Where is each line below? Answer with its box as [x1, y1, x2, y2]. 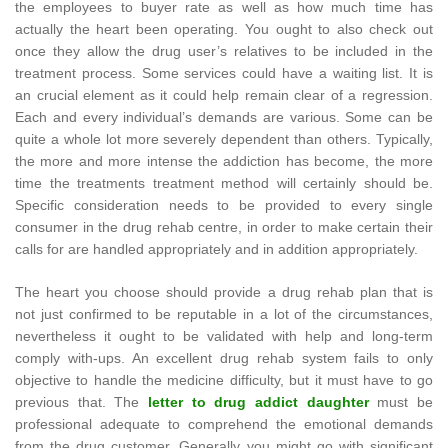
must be [368, 394, 434, 411]
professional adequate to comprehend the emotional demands [15, 416, 433, 433]
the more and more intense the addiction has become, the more [15, 153, 433, 170]
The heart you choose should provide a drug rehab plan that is [15, 284, 433, 301]
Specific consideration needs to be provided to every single [15, 197, 433, 214]
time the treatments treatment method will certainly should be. [15, 175, 433, 192]
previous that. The [15, 394, 140, 411]
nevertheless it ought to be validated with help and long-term [15, 328, 433, 345]
